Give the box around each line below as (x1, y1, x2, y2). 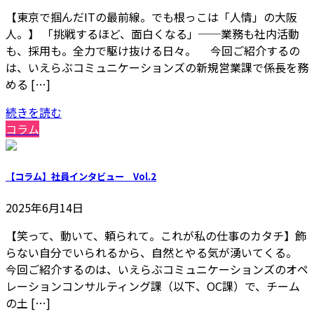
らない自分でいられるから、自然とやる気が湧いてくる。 (6, 243, 297, 261)
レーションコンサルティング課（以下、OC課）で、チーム (6, 277, 300, 294)
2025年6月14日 (6, 198, 83, 216)
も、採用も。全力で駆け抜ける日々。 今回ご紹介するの (6, 42, 300, 60)
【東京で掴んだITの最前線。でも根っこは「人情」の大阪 (6, 8, 297, 26)
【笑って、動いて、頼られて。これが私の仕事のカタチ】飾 (6, 226, 306, 244)
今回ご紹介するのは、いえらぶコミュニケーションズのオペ (6, 260, 308, 278)
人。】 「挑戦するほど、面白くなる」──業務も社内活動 (6, 25, 299, 43)
